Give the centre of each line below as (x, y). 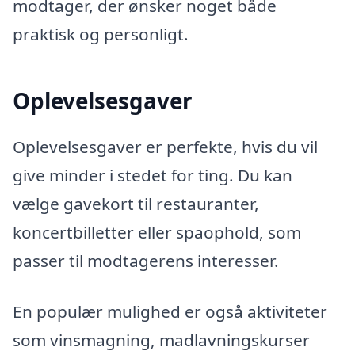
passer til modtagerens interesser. (146, 260)
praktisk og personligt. (101, 34)
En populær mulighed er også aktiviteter (170, 311)
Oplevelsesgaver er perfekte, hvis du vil (165, 146)
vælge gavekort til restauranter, (136, 203)
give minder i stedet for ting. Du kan (153, 175)
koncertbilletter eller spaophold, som (157, 232)
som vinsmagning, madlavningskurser (161, 340)
